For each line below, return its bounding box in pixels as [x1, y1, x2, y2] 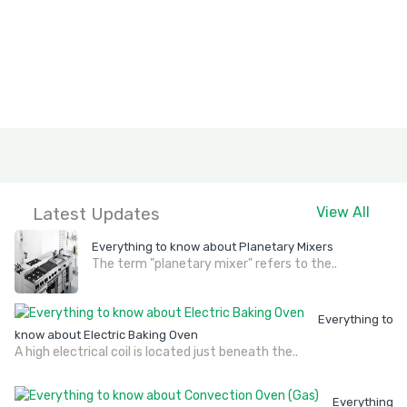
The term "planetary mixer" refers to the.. [92, 256, 337, 272]
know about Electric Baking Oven [15, 328, 198, 342]
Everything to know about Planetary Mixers [92, 240, 333, 253]
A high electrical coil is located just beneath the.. [15, 344, 298, 360]
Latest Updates [33, 203, 160, 224]
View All [315, 203, 370, 221]
